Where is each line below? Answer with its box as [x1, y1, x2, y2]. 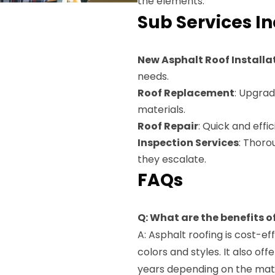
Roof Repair [137, 119, 198, 133]
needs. [137, 69, 169, 83]
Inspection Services [137, 136, 239, 150]
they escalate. [137, 152, 206, 166]
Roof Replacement [137, 86, 234, 100]
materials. [137, 103, 185, 117]
